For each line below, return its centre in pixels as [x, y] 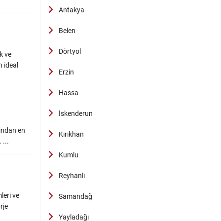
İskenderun [76, 113]
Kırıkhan [71, 134]
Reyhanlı [72, 176]
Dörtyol [70, 51]
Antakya [72, 10]
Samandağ [75, 196]
